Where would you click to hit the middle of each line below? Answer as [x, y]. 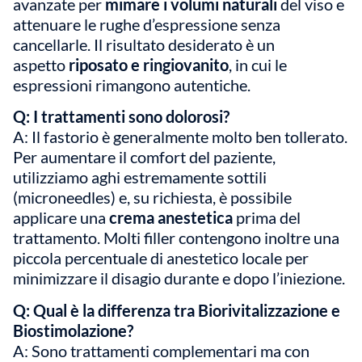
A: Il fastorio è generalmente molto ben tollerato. [180, 137]
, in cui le [258, 64]
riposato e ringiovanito [149, 64]
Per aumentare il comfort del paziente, [144, 157]
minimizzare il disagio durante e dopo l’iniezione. [179, 278]
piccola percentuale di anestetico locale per [161, 258]
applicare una [61, 218]
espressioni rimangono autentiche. [132, 84]
